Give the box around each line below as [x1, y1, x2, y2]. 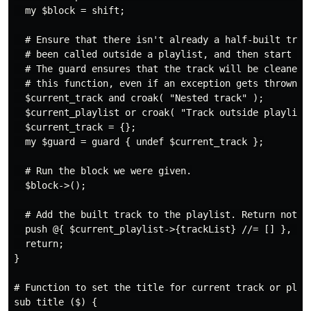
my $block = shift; [14, 5, 125, 17]
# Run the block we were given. [14, 165, 192, 177]
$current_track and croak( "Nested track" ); [14, 92, 264, 104]
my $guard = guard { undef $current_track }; [14, 136, 264, 148]
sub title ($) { [14, 296, 97, 308]
